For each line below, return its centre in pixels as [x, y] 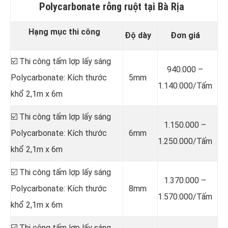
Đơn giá [185, 35]
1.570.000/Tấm [185, 196]
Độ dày [138, 35]
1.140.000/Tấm [185, 85]
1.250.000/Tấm [185, 141]
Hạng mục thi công [64, 32]
